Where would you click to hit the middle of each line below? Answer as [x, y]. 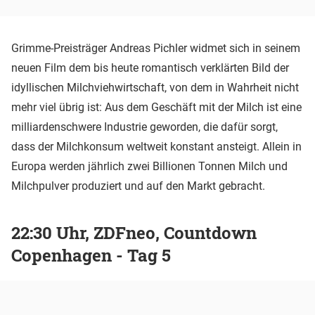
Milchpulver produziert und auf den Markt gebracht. [138, 186]
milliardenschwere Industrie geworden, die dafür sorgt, [144, 127]
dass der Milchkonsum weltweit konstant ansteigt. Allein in [156, 147]
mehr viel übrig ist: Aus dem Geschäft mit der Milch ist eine [156, 108]
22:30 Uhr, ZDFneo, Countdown [134, 233]
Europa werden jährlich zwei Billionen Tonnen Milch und [149, 167]
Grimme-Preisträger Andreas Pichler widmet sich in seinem [156, 49]
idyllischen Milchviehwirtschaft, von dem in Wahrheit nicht [155, 88]
